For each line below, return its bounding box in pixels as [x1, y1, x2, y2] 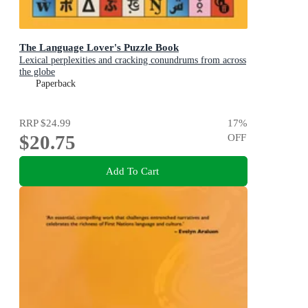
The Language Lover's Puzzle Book [19, 41, 179, 53]
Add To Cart [105, 165, 159, 177]
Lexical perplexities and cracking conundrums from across [19, 54, 246, 65]
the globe [19, 66, 55, 77]
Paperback [36, 78, 76, 89]
